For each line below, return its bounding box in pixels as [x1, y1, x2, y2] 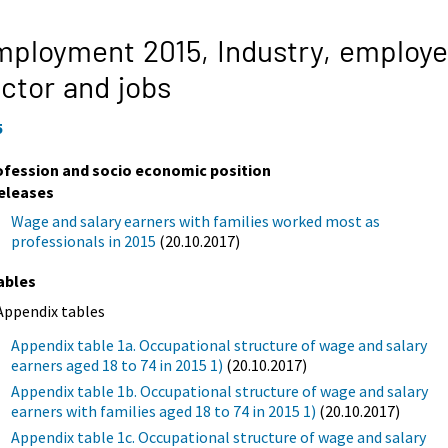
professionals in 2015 [11, 230, 157, 251]
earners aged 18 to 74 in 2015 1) [11, 354, 224, 375]
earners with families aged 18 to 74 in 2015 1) [11, 400, 317, 421]
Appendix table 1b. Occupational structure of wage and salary [11, 380, 429, 401]
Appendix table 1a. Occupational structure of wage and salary [11, 334, 428, 355]
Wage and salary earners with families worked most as [11, 210, 381, 231]
